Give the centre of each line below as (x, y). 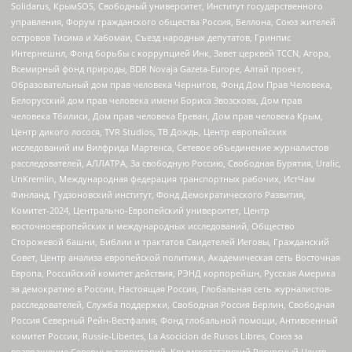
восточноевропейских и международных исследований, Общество (153, 226)
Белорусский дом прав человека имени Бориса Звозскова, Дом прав (156, 101)
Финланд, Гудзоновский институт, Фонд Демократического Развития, (158, 195)
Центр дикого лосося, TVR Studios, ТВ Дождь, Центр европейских (149, 132)
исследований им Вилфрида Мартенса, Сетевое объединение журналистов (170, 148)
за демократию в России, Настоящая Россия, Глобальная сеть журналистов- (172, 289)
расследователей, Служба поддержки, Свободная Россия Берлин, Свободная (173, 305)
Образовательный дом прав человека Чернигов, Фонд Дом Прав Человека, (172, 85)
